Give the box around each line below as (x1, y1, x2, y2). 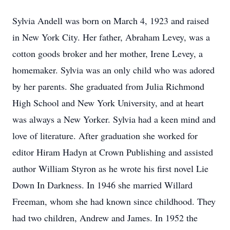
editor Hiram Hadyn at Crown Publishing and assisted (12, 146, 213, 158)
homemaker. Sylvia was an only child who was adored (12, 64, 215, 76)
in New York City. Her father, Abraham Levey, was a (12, 31, 210, 43)
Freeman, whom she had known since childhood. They (12, 195, 216, 207)
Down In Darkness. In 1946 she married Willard (12, 179, 193, 191)
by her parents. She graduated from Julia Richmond (12, 80, 204, 92)
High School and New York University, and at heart (12, 97, 204, 109)
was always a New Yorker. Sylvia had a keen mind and (12, 113, 216, 125)
